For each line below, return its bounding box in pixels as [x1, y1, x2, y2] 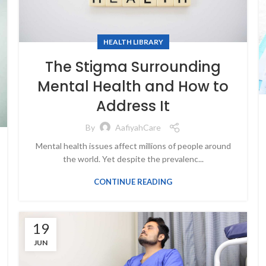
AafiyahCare [115, 122, 161, 133]
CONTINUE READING [94, 176, 172, 186]
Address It [96, 96, 170, 116]
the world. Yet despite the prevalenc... [62, 153, 204, 164]
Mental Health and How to [37, 76, 229, 96]
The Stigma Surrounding [45, 56, 221, 77]
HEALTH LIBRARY [103, 37, 163, 46]
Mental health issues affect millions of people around [35, 140, 231, 151]
